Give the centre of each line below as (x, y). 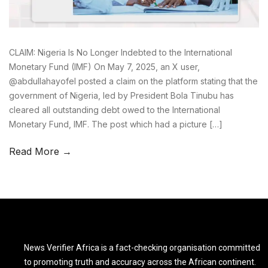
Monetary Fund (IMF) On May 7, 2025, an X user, (104, 66)
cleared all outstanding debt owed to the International (115, 109)
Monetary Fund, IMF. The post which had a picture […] (116, 124)
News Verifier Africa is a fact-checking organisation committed (142, 247)
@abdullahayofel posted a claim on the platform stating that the (133, 81)
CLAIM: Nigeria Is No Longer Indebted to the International (121, 52)
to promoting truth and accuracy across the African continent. (140, 262)
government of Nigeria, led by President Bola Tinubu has (121, 95)
